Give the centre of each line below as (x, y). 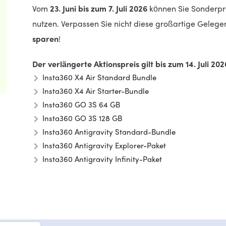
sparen (45, 39)
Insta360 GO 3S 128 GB (82, 118)
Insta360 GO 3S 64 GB (81, 104)
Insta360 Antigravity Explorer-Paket (104, 145)
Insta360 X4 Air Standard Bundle (99, 77)
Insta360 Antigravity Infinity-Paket (102, 159)
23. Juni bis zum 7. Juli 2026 (99, 8)
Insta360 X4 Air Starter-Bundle (96, 91)
